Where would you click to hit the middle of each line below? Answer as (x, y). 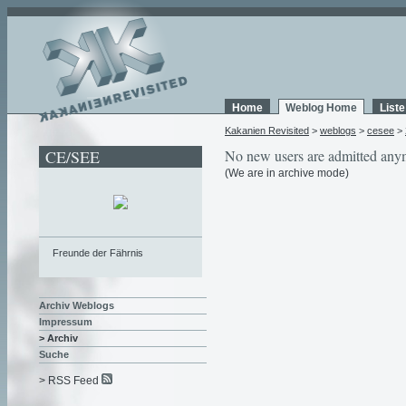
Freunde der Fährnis (98, 252)
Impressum (66, 322)
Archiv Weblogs (77, 306)
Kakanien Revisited (267, 130)
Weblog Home (321, 108)
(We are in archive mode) (287, 173)
